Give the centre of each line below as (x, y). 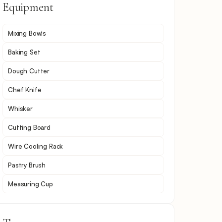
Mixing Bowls (27, 33)
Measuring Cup (30, 184)
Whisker (20, 108)
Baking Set (24, 52)
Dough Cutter (29, 71)
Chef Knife (25, 89)
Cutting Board (29, 127)
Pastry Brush (27, 165)
